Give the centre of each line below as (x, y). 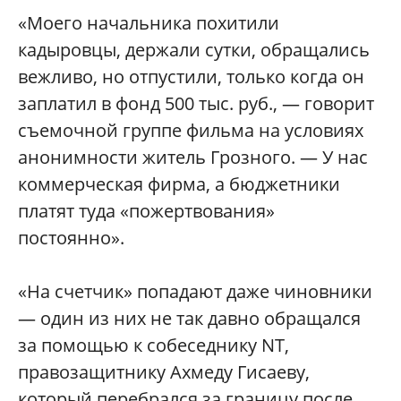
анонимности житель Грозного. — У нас (193, 157)
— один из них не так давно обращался (189, 318)
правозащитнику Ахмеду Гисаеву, (164, 371)
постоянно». (71, 237)
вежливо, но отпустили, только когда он (191, 76)
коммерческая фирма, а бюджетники (179, 183)
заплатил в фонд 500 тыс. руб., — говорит (196, 103)
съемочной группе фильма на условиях (191, 130)
